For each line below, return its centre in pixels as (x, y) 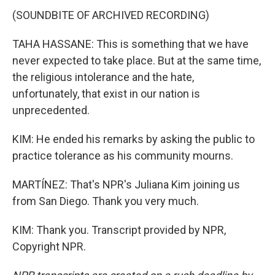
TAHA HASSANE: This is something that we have (130, 44)
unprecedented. (51, 110)
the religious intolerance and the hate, (103, 77)
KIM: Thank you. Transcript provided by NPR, (119, 230)
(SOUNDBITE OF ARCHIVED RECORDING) (111, 15)
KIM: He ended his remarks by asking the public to (134, 139)
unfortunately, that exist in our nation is (106, 94)
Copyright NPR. (49, 246)
